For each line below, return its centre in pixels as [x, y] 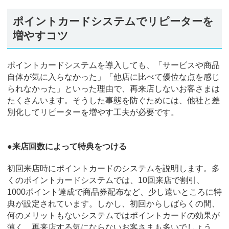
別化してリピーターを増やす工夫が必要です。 [93, 112]
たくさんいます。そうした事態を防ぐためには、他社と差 [113, 101]
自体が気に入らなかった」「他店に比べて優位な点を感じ [113, 77]
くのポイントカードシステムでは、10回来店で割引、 [106, 180]
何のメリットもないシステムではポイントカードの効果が [113, 216]
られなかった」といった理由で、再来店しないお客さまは [113, 89]
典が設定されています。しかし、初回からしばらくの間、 [113, 204]
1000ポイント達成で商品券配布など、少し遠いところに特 [114, 192]
